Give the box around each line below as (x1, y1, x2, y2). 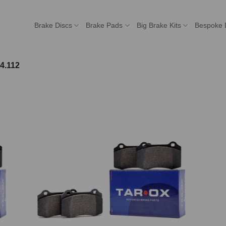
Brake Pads (86, 21, 123, 29)
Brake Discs (34, 21, 73, 29)
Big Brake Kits (136, 21, 181, 29)
